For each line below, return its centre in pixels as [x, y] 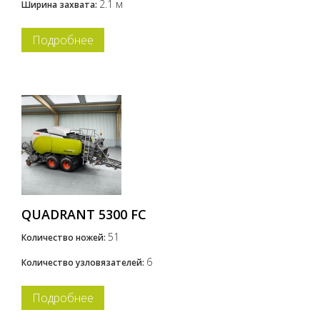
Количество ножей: [65, 237]
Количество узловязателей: [84, 262]
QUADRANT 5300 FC [84, 214]
